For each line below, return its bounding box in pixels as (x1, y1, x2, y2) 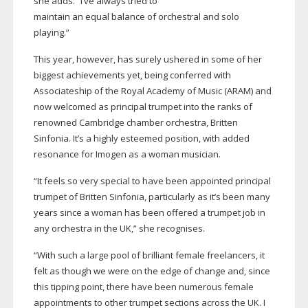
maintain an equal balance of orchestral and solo (33, 10, 239, 23)
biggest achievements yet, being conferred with (33, 69, 231, 82)
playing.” (33, 26, 69, 39)
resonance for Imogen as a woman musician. (33, 148, 221, 161)
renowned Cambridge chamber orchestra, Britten (33, 116, 238, 129)
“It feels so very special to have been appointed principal (33, 175, 271, 188)
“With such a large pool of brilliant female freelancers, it (33, 249, 265, 262)
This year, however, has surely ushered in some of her (33, 53, 262, 66)
